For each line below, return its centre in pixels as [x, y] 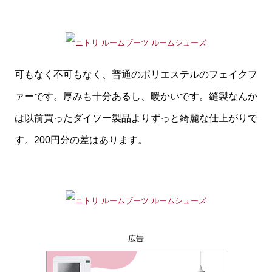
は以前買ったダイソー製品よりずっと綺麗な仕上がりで [136, 118]
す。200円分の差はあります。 [81, 140]
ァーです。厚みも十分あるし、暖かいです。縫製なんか [136, 97]
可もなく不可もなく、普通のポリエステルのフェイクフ [136, 75]
